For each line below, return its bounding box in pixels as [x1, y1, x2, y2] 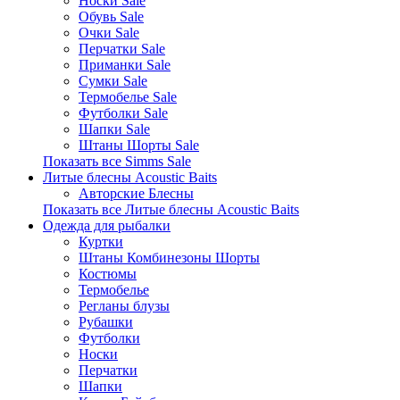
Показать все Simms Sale [43, 154, 191, 169]
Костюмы [79, 266, 137, 281]
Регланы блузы [79, 298, 170, 313]
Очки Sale [79, 25, 139, 40]
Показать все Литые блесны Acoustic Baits [43, 202, 299, 217]
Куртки [79, 234, 123, 249]
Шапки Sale [79, 121, 150, 137]
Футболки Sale [79, 105, 168, 121]
